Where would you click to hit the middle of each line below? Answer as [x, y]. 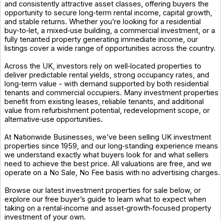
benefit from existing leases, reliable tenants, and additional [104, 101]
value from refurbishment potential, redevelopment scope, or [107, 110]
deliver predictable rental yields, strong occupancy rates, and [107, 75]
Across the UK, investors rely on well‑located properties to [103, 66]
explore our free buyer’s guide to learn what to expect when [105, 199]
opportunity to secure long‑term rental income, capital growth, [108, 13]
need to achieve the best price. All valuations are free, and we [108, 164]
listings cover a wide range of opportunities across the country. [110, 48]
